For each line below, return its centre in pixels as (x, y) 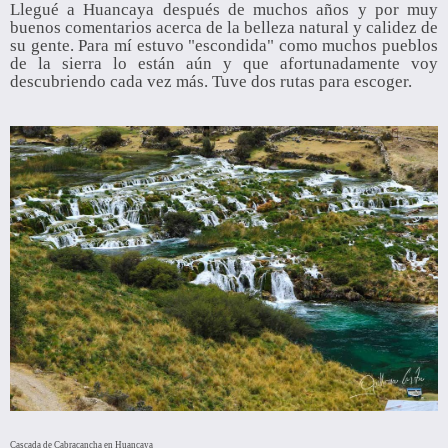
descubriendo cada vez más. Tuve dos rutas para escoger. (211, 81)
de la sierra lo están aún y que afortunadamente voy (224, 63)
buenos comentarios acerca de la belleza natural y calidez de (224, 27)
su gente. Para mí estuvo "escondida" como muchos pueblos (224, 45)
